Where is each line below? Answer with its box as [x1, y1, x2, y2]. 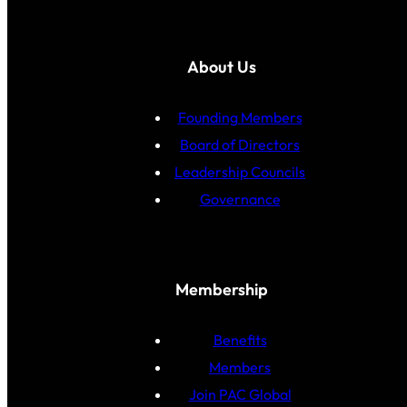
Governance [199, 190, 281, 209]
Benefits [213, 331, 267, 350]
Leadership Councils [174, 163, 305, 182]
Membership [175, 279, 268, 301]
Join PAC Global [188, 385, 292, 404]
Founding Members [177, 108, 303, 127]
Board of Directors [180, 135, 300, 154]
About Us [187, 56, 256, 78]
